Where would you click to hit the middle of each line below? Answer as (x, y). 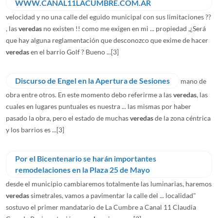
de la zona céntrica (182, 118)
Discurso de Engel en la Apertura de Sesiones (92, 81)
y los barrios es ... (31, 129)
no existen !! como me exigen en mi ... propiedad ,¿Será (124, 28)
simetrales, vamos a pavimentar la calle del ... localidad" (113, 195)
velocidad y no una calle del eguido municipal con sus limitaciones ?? (109, 17)
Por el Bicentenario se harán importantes (86, 158)
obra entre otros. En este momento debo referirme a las (90, 94)
